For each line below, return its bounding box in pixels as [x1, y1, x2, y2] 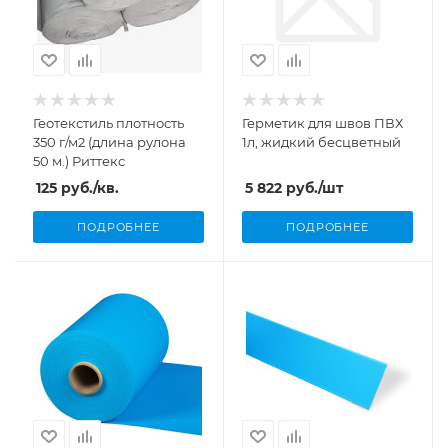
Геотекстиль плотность [33, 115, 184, 131]
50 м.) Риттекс [33, 153, 125, 169]
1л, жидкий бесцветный [242, 134, 401, 150]
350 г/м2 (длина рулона [33, 134, 186, 150]
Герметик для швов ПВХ [242, 115, 403, 131]
